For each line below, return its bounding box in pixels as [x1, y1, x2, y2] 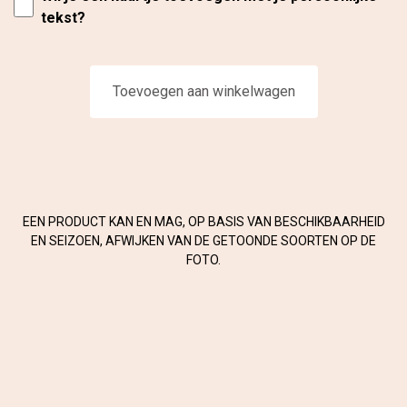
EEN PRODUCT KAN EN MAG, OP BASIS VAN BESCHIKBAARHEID [22, 214, 385, 229]
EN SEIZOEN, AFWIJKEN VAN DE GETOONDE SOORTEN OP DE [31, 233, 376, 248]
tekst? [41, 9, 86, 26]
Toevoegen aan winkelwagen [112, 83, 295, 100]
